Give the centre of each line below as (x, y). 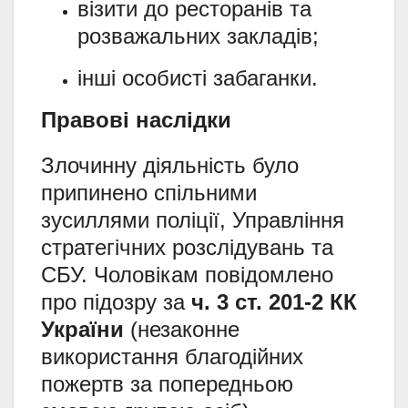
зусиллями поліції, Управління (193, 220)
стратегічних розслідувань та (187, 248)
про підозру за (116, 302)
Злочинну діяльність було (170, 166)
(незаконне (182, 330)
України (82, 330)
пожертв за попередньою (167, 384)
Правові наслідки (136, 120)
